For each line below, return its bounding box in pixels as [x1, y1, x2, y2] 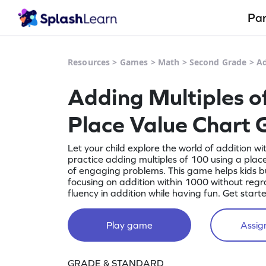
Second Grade [189, 56, 247, 68]
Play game [106, 220, 153, 230]
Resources [68, 56, 110, 68]
